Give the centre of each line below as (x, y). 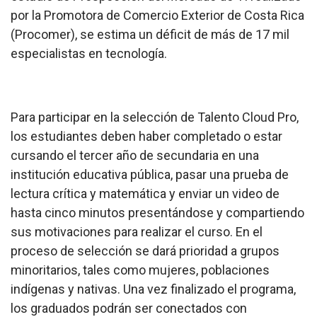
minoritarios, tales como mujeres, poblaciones (140, 270)
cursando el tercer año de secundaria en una (135, 156)
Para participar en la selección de (104, 117)
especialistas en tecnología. (89, 54)
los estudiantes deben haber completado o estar (146, 137)
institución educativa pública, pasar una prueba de (150, 175)
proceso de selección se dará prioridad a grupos (145, 251)
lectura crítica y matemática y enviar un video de (145, 194)
